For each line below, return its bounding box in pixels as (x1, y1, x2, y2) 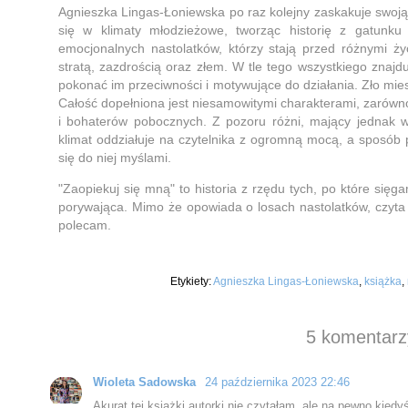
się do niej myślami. (58, 149, 175, 165)
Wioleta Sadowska (93, 374, 199, 389)
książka (364, 274, 402, 287)
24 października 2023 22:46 (205, 374, 350, 389)
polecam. (58, 217, 115, 232)
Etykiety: (170, 274, 213, 287)
